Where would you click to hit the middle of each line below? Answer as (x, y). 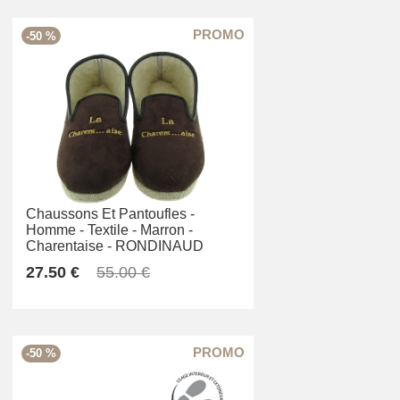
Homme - (55, 229)
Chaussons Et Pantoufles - (110, 213)
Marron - (167, 229)
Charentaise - (69, 246)
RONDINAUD (159, 246)
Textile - (112, 229)
